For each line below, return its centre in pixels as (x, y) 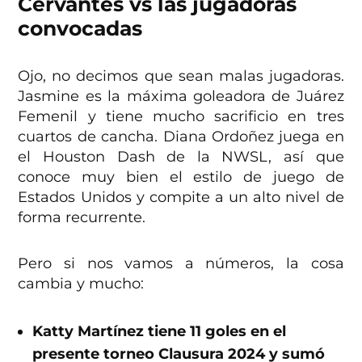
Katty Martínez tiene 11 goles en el (160, 332)
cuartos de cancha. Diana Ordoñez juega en (181, 137)
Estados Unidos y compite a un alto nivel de (181, 198)
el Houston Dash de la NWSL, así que (181, 157)
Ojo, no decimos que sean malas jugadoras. (181, 76)
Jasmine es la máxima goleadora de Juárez (181, 97)
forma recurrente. (82, 218)
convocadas (80, 29)
